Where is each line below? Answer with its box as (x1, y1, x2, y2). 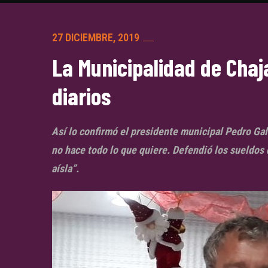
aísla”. (51, 162, 79, 175)
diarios (52, 81, 111, 110)
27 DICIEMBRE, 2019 (52, 31, 139, 44)
